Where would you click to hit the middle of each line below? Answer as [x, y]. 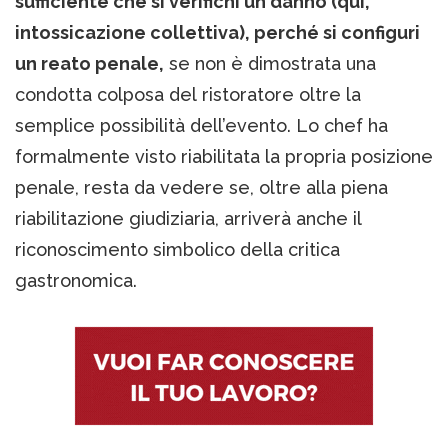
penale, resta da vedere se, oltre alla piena [201, 187]
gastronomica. [76, 280]
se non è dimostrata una [270, 63]
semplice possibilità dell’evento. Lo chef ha [201, 125]
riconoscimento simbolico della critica [177, 249]
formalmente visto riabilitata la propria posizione [224, 156]
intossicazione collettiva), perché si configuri [217, 32]
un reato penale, [89, 63]
